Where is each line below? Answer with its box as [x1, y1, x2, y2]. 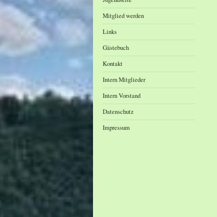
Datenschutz [103, 107, 134, 116]
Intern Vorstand [103, 91, 140, 100]
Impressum [103, 123, 130, 132]
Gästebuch [103, 43, 129, 52]
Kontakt [103, 59, 123, 68]
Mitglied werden [103, 11, 144, 20]
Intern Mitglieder [103, 75, 145, 84]
